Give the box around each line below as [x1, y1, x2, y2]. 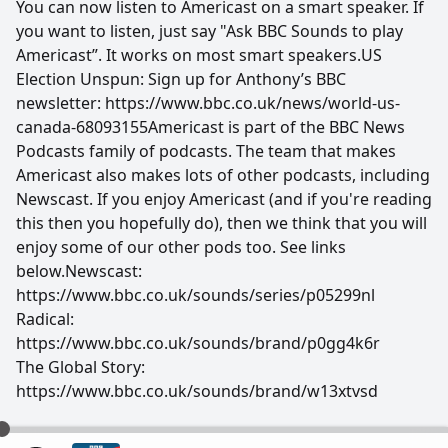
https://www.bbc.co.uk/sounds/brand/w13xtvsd [16, 379, 378, 402]
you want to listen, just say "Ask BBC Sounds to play [16, 19, 403, 42]
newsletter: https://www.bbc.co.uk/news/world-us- [16, 91, 400, 114]
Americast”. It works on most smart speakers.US [16, 43, 382, 66]
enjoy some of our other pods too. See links [16, 235, 346, 258]
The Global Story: [16, 355, 145, 378]
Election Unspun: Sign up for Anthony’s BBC [16, 67, 346, 90]
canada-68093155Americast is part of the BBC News [16, 115, 405, 138]
